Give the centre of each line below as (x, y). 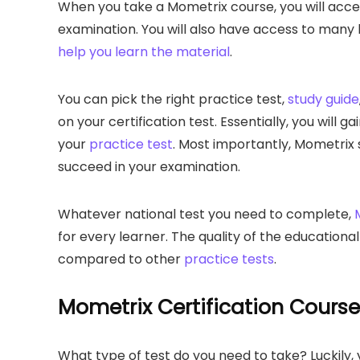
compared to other (121, 259)
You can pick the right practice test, (173, 99)
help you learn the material (144, 51)
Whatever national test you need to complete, (206, 214)
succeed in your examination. (149, 166)
